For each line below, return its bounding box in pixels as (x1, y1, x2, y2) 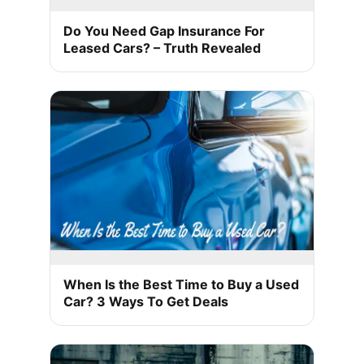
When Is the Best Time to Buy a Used (63, 275, 299, 292)
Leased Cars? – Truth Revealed (63, 40, 261, 57)
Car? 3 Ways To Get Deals (63, 292, 228, 310)
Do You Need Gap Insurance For (63, 23, 265, 40)
